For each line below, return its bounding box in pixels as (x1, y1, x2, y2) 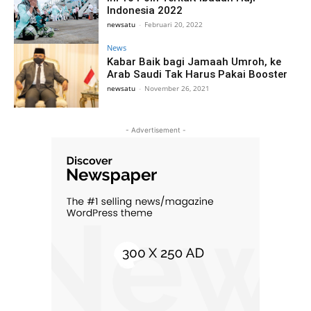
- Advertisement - (125, 125, 186, 134)
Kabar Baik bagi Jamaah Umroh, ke (107, 55, 282, 68)
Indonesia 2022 (107, 4, 183, 17)
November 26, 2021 (144, 83, 210, 93)
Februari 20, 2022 (144, 19, 203, 29)
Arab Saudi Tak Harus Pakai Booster (107, 67, 288, 81)
